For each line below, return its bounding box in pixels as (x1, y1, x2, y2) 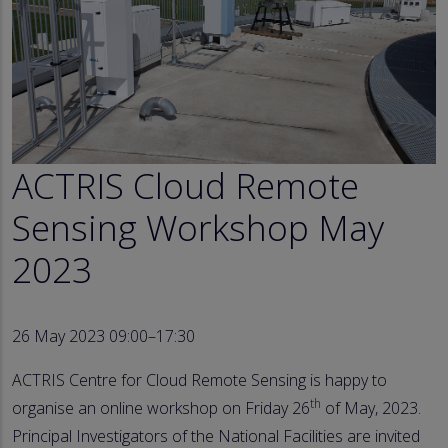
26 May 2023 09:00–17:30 (12, 325, 195, 348)
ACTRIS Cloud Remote (12, 161, 359, 210)
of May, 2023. (321, 397, 421, 420)
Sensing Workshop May (12, 203, 384, 252)
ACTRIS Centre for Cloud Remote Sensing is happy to (12, 369, 387, 392)
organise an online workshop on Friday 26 (12, 397, 310, 420)
